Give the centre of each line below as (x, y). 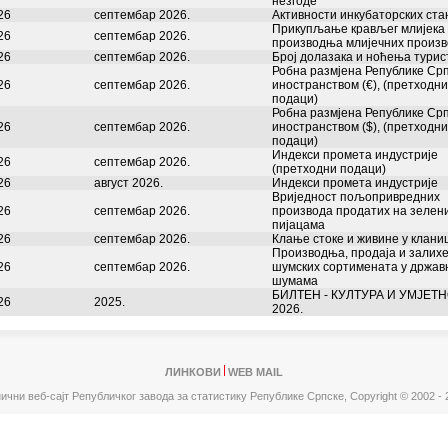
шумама (295, 281)
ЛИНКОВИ (193, 372)
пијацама (298, 225)
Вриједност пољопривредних (356, 197)
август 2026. (128, 183)
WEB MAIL (255, 372)
